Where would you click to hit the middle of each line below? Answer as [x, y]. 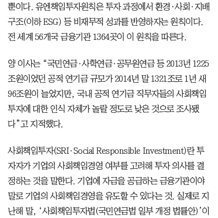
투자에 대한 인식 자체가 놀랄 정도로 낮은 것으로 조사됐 [103, 109]
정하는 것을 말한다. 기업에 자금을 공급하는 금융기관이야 [106, 181]
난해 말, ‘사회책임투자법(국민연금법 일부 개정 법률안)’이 [109, 211]
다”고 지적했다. [36, 124]
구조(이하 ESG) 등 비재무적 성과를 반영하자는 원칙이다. [106, 22]
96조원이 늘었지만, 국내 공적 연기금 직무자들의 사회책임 [107, 94]
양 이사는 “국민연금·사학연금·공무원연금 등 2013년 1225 [109, 64]
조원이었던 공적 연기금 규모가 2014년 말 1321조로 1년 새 [107, 79]
